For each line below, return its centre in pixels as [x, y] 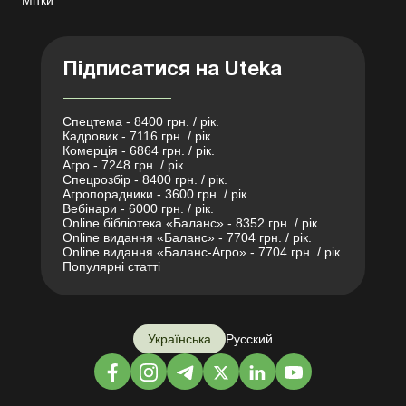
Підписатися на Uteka [172, 70]
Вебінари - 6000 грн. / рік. [138, 209]
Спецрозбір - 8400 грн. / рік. [145, 180]
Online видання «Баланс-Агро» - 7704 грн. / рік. [203, 252]
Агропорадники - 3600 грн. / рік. [156, 194]
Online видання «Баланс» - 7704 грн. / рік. [187, 238]
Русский [249, 339]
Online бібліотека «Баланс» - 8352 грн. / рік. [192, 223]
